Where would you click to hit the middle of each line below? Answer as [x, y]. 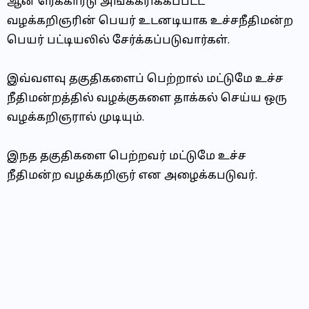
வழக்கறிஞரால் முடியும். [76, 118]
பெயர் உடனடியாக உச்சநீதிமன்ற [196, 21]
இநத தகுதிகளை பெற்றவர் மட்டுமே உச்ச [127, 157]
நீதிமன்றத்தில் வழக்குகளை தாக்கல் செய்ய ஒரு [147, 99]
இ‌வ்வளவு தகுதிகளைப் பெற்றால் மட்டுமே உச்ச [145, 79]
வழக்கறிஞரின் [53, 21]
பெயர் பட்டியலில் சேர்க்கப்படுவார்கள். [118, 41]
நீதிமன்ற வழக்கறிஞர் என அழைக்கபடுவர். [132, 176]
